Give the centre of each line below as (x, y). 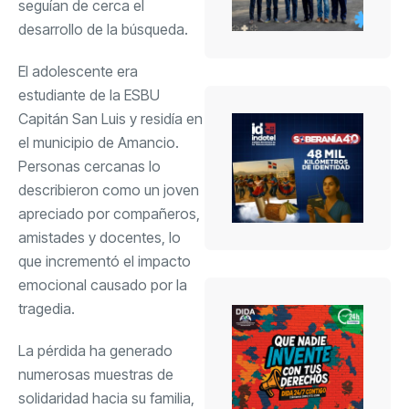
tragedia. (47, 308)
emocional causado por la (103, 284)
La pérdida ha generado (95, 350)
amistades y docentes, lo (100, 237)
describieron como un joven (109, 189)
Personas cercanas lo (89, 166)
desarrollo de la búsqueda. (103, 29)
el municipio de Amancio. (99, 142)
